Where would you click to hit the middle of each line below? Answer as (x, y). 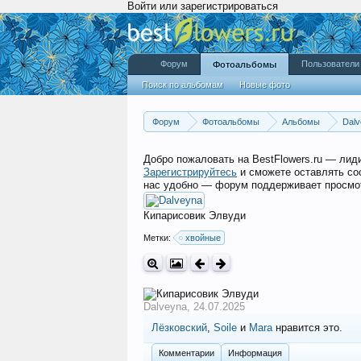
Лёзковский (179, 328)
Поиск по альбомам (183, 85)
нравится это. (307, 328)
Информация (255, 353)
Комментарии (187, 353)
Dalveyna (165, 307)
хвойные (203, 238)
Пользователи (330, 64)
